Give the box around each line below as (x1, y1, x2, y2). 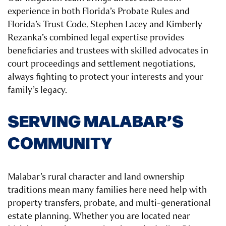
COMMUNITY (8, 130, 112, 154)
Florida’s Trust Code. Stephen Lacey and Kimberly (8, 18, 202, 31)
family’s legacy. (8, 84, 67, 96)
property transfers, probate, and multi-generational (8, 197, 211, 209)
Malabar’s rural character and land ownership (8, 171, 185, 183)
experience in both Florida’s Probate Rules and (8, 5, 190, 18)
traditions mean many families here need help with (8, 184, 207, 196)
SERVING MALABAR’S (8, 108, 184, 132)
